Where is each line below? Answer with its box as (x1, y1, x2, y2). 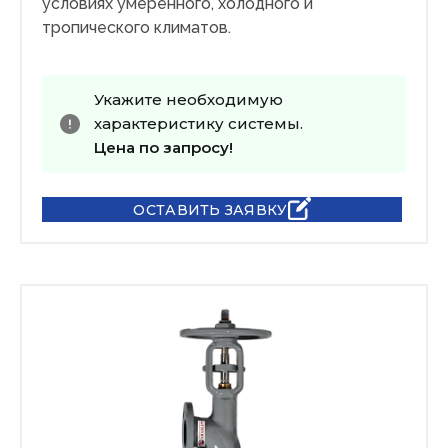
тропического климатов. (42, 18, 231, 38)
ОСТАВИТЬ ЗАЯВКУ (133, 200, 288, 219)
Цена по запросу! (94, 138, 233, 158)
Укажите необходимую (94, 90, 283, 110)
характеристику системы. (94, 114, 303, 134)
